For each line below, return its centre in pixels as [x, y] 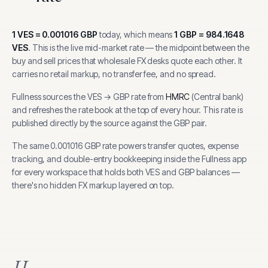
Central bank [217, 97]
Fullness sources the [50, 97]
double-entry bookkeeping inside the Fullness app [155, 159]
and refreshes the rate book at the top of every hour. [107, 110]
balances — [217, 172]
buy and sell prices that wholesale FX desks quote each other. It [127, 61]
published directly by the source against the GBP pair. [110, 123]
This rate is [223, 110]
